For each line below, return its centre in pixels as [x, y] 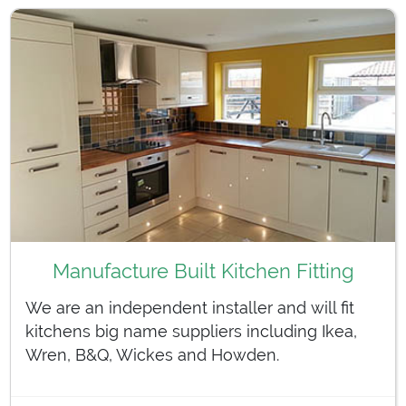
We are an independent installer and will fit [190, 307]
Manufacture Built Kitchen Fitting [203, 271]
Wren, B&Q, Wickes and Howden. [152, 354]
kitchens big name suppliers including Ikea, [191, 331]
